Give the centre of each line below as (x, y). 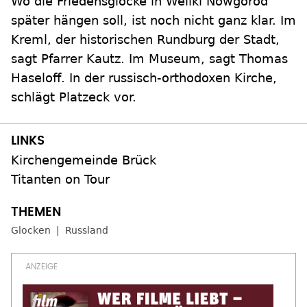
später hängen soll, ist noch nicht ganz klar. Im (153, 21)
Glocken (31, 231)
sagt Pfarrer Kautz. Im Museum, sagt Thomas (149, 59)
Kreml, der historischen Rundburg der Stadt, (145, 40)
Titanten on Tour (60, 180)
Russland (87, 231)
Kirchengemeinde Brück (84, 160)
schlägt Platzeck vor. (74, 97)
